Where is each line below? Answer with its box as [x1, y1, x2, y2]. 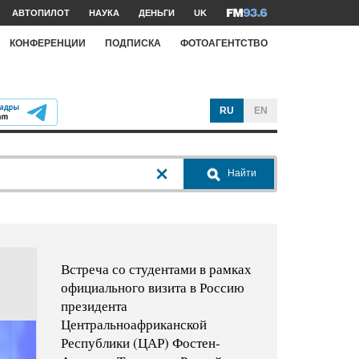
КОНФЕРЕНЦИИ [10, 37, 86, 49]
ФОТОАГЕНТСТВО [180, 37, 268, 49]
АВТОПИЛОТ [12, 8, 70, 18]
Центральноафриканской [60, 315, 207, 334]
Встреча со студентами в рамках [60, 260, 252, 279]
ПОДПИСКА [105, 37, 161, 49]
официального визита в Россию [60, 278, 244, 297]
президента [60, 296, 127, 316]
